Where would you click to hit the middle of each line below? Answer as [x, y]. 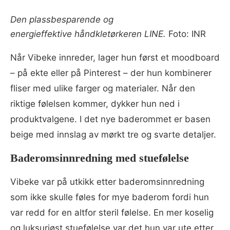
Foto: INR [186, 34]
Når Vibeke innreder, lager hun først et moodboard [115, 57]
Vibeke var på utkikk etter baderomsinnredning [107, 181]
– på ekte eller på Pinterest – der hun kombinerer [111, 73]
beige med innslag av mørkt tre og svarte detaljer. [113, 134]
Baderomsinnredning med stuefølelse [100, 158]
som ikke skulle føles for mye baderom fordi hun [110, 197]
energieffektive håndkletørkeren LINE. [88, 34]
